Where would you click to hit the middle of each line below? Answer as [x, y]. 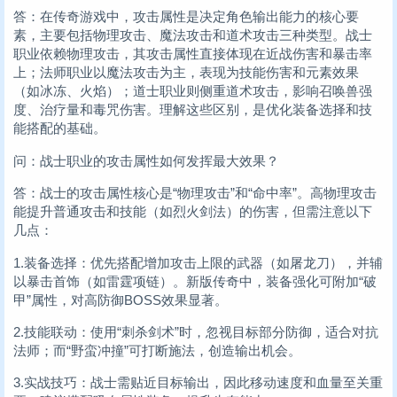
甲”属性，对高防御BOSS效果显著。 [121, 300]
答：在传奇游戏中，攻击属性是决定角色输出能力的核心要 [186, 17]
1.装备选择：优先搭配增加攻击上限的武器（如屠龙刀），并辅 [198, 262]
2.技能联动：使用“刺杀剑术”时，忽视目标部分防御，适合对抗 [196, 332]
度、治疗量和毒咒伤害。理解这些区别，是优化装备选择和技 [193, 110]
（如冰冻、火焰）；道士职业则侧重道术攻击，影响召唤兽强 [193, 91]
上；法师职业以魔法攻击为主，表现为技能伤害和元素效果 [186, 73]
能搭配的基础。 [60, 128]
